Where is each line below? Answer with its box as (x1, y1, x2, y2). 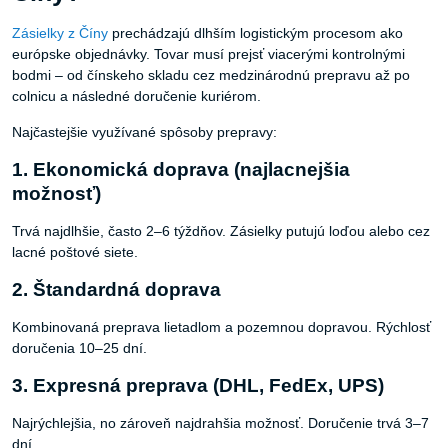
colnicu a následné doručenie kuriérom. (12, 88, 261, 105)
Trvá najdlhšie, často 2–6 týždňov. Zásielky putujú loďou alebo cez (12, 223, 430, 240)
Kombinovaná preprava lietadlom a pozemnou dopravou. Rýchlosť (12, 319, 431, 336)
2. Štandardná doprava (12, 279, 221, 301)
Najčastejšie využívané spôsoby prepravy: (12, 124, 277, 141)
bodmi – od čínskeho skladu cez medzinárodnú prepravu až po (12, 67, 410, 84)
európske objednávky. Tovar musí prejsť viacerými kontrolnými (12, 46, 405, 63)
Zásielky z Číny (12, 25, 108, 42)
